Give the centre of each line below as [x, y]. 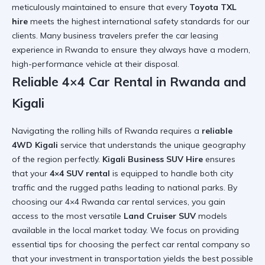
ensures [219, 159]
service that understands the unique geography [152, 145]
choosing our [38, 202]
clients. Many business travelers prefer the [94, 35]
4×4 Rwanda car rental [110, 202]
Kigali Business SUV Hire [153, 159]
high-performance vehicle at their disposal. [96, 64]
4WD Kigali [35, 145]
